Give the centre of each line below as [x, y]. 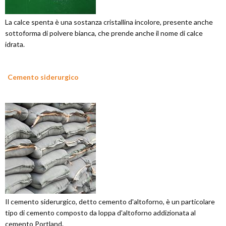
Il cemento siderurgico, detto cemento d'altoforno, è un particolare [110, 202]
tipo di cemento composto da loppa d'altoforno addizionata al [100, 213]
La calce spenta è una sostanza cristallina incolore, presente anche [109, 22]
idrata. [15, 44]
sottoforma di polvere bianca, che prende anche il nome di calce [104, 33]
